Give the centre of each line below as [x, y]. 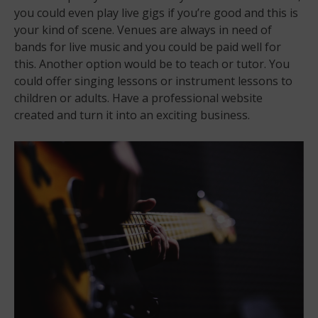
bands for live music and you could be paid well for [148, 46]
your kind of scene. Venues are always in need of [143, 29]
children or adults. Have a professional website [138, 98]
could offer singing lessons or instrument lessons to [153, 81]
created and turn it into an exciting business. [132, 115]
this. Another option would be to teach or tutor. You [152, 64]
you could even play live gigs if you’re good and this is [156, 12]
